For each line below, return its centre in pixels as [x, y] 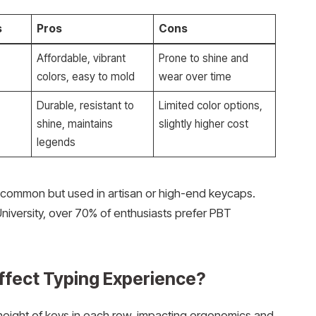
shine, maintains [75, 124]
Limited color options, [211, 106]
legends [56, 142]
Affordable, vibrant [81, 59]
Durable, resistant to [86, 106]
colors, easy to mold [86, 77]
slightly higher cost [204, 124]
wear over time [195, 77]
